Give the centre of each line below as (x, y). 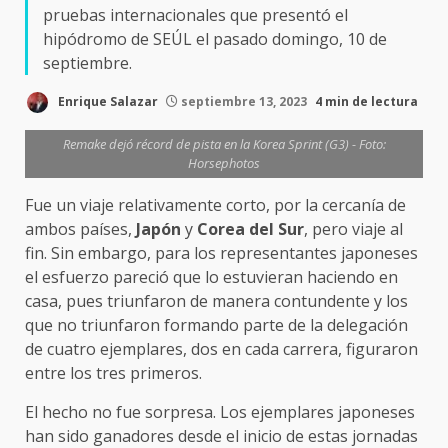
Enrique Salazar (106, 101)
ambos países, (80, 229)
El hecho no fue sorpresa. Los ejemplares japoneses (220, 412)
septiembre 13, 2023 (244, 101)
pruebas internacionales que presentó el (195, 15)
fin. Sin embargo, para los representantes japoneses (221, 253)
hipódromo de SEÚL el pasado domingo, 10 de (215, 39)
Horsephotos (224, 163)
